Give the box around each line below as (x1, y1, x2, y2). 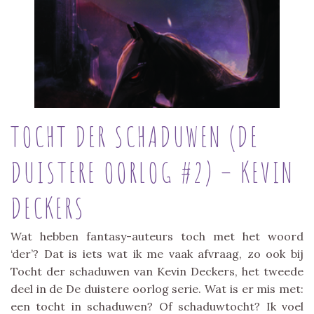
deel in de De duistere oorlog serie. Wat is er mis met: (11, 281, 303, 296)
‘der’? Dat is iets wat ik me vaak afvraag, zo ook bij (11, 246, 303, 261)
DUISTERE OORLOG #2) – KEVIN (11, 153, 294, 190)
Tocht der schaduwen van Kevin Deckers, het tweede (11, 264, 303, 278)
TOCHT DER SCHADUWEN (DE (11, 118, 259, 154)
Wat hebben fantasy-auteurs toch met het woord (11, 228, 303, 243)
